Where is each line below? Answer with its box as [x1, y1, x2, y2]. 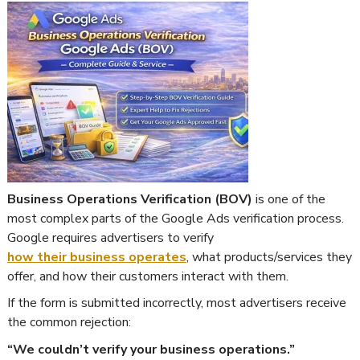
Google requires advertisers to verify [7, 228, 214, 247]
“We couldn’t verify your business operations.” [7, 340, 295, 358]
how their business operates [7, 247, 186, 266]
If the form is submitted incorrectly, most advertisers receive [7, 294, 346, 313]
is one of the [252, 190, 325, 208]
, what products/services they [186, 247, 352, 266]
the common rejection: [7, 313, 131, 332]
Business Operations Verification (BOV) [7, 190, 252, 208]
